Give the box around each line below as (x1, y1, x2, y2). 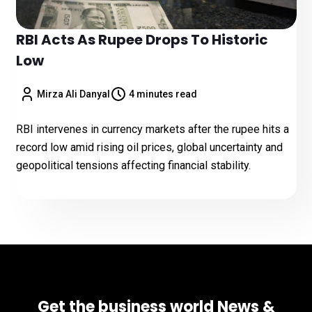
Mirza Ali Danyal (37, 88, 110, 100)
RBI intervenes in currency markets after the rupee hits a (15, 123, 289, 136)
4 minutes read (128, 88, 197, 100)
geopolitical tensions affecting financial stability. (15, 159, 251, 172)
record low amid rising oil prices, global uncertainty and (15, 141, 283, 154)
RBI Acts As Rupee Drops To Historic (15, 30, 268, 49)
